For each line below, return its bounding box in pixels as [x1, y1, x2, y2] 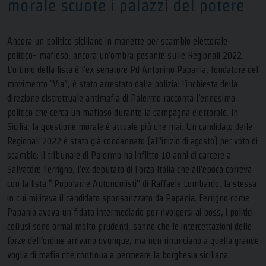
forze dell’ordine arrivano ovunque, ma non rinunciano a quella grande [7, 235, 259, 246]
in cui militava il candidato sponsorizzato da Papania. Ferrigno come [7, 192, 249, 203]
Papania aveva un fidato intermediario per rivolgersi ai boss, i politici [7, 207, 253, 217]
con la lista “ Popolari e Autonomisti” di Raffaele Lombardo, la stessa [7, 178, 256, 189]
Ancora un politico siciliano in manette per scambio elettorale [7, 36, 227, 46]
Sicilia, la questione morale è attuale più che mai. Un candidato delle [7, 121, 252, 132]
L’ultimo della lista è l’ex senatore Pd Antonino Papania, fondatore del [7, 64, 258, 75]
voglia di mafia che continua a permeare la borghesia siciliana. [7, 249, 230, 260]
